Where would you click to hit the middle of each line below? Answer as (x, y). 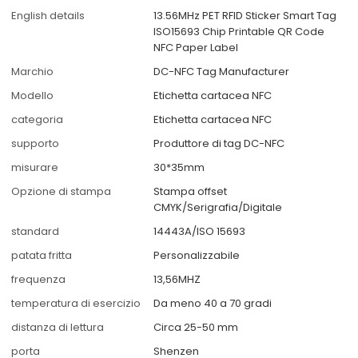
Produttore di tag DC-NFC (219, 144)
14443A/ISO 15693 (200, 232)
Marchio (33, 72)
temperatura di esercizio (76, 304)
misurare (35, 168)
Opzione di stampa (62, 192)
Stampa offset (191, 192)
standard (36, 232)
